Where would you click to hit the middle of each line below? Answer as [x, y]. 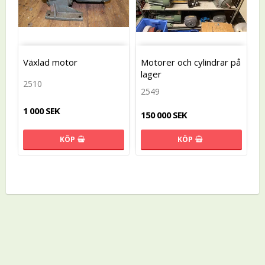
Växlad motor [50, 62]
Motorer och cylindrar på [191, 62]
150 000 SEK [164, 114]
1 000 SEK [41, 111]
